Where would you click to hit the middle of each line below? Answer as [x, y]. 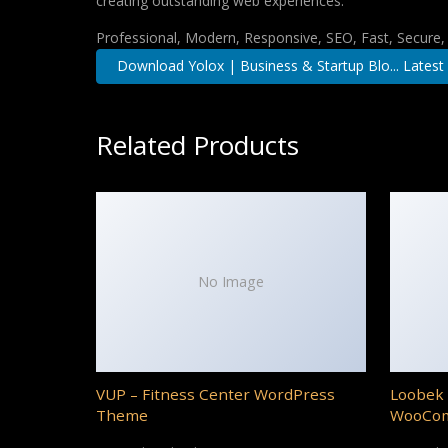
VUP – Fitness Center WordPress [215, 393]
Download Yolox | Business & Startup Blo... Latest [280, 66]
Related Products [197, 144]
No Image [231, 282]
